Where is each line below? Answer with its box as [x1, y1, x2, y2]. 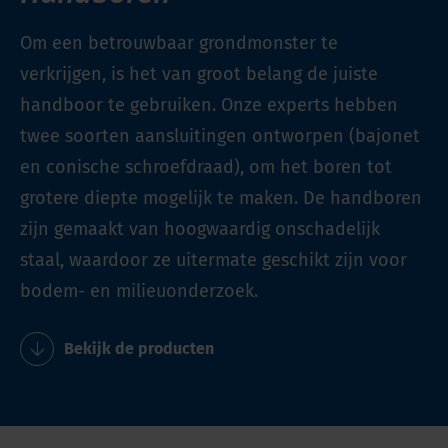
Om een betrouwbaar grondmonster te [20, 31, 338, 54]
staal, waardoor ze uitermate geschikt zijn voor [20, 248, 407, 271]
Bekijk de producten [64, 338, 214, 358]
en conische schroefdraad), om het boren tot [20, 155, 392, 178]
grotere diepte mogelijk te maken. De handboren [20, 186, 422, 209]
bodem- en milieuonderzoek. [20, 279, 258, 302]
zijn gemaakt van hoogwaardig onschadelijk [20, 217, 380, 240]
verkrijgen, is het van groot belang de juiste [20, 62, 378, 85]
